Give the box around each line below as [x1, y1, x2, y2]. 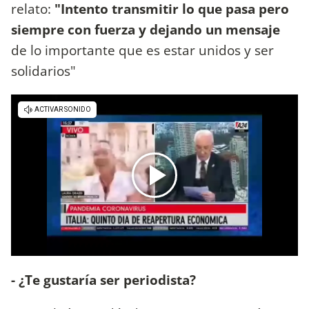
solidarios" [11, 61, 76, 81]
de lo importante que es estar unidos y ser [11, 41, 274, 60]
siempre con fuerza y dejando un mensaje [11, 20, 280, 39]
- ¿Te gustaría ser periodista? [11, 270, 196, 289]
